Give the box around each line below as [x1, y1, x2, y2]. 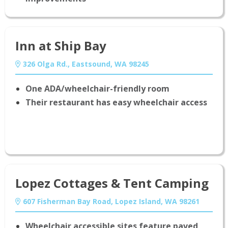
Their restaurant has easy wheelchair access [25, 97, 207, 108]
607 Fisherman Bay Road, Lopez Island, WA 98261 [21, 196, 199, 207]
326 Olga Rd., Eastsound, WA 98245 [21, 59, 149, 69]
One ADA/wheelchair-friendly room [25, 83, 169, 95]
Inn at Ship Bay [15, 37, 106, 54]
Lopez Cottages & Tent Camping [15, 175, 209, 192]
